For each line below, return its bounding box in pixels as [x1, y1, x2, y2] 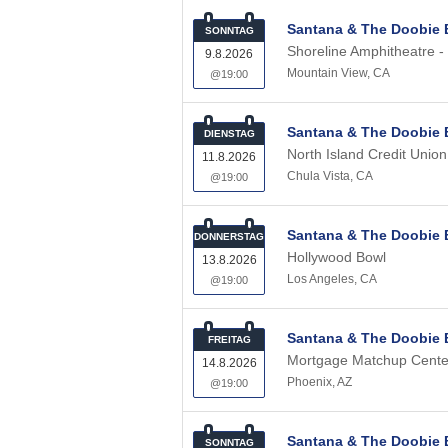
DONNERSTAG [194, 231, 264, 242]
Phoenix [287, 375, 332, 389]
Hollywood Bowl [287, 249, 386, 265]
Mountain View [287, 66, 367, 80]
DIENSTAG [203, 128, 255, 139]
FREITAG [207, 334, 251, 345]
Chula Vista [287, 169, 350, 183]
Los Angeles [287, 272, 354, 286]
